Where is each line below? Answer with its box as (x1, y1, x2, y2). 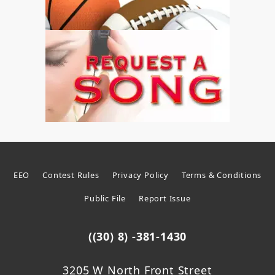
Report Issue (139, 193, 191, 204)
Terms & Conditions (181, 169, 262, 180)
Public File (84, 193, 126, 204)
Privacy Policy (112, 169, 169, 180)
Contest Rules (42, 169, 99, 180)
